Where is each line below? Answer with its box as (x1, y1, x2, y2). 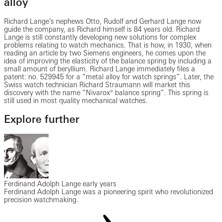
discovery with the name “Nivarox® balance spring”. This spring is (4, 88, 209, 97)
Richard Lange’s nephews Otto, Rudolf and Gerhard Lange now (4, 17, 201, 25)
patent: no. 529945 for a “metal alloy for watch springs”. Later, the (4, 72, 214, 81)
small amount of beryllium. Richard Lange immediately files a (4, 64, 195, 73)
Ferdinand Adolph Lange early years (4, 180, 116, 188)
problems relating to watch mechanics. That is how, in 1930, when (4, 41, 212, 49)
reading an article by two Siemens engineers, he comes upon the (4, 49, 206, 57)
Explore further (4, 112, 79, 125)
